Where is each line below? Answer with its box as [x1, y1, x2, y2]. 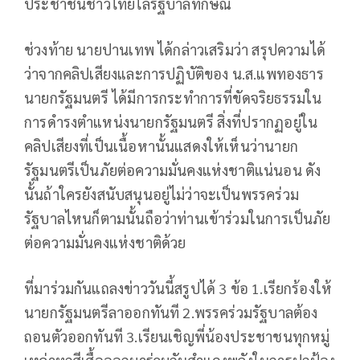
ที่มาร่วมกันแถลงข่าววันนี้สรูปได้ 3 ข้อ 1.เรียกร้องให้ [24, 279, 333, 298]
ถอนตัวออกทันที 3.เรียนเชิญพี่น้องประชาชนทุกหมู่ [24, 327, 330, 346]
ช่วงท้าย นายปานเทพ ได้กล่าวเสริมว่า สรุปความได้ [24, 40, 326, 59]
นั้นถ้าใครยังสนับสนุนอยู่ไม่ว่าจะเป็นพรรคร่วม [24, 185, 299, 204]
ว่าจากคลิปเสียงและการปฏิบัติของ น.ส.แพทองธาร [24, 64, 324, 84]
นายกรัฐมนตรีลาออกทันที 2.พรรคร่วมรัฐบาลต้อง [24, 303, 318, 322]
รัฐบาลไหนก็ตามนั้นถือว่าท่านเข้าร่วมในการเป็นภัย [24, 209, 331, 228]
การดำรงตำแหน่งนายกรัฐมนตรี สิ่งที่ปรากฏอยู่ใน [24, 112, 318, 132]
